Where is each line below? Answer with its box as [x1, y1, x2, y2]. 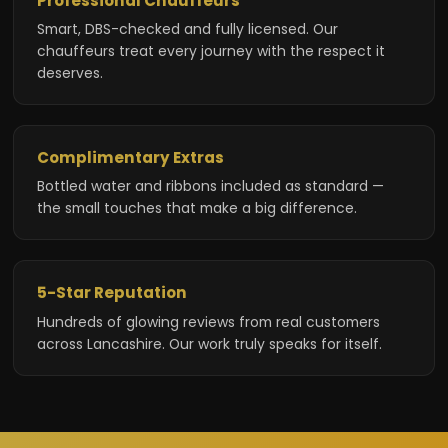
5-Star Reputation [36, 282, 187, 304]
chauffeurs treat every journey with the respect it [36, 40, 385, 61]
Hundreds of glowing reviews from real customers [36, 311, 380, 332]
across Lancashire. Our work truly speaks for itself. [36, 333, 382, 354]
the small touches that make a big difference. [36, 198, 357, 219]
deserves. [36, 62, 103, 83]
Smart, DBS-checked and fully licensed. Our [36, 18, 338, 39]
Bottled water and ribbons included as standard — [36, 176, 384, 197]
